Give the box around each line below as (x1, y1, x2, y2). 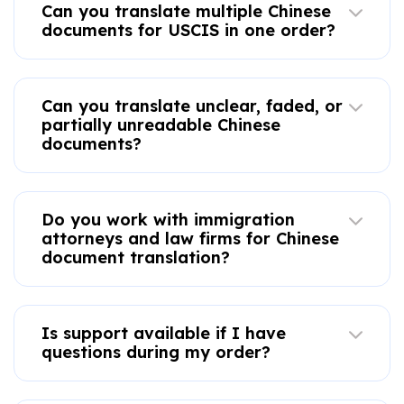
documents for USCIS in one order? (41, 19, 335, 41)
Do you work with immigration (41, 208, 295, 230)
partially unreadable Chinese (41, 114, 280, 135)
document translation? (41, 246, 230, 268)
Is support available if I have (41, 322, 286, 344)
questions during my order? (41, 341, 271, 363)
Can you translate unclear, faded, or (41, 95, 343, 116)
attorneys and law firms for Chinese (41, 227, 339, 249)
